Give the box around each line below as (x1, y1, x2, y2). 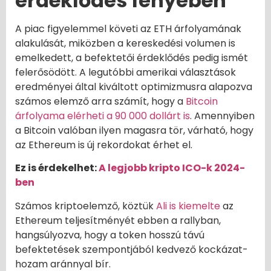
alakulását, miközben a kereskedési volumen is (15, 36, 235, 51)
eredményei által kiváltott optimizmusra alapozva (15, 80, 252, 94)
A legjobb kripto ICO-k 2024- (99, 161, 245, 175)
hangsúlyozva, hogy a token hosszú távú (15, 227, 204, 242)
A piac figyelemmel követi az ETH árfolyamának (15, 22, 241, 36)
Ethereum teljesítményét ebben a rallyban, (15, 213, 221, 227)
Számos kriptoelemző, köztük (15, 198, 156, 213)
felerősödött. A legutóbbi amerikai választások (15, 65, 236, 80)
